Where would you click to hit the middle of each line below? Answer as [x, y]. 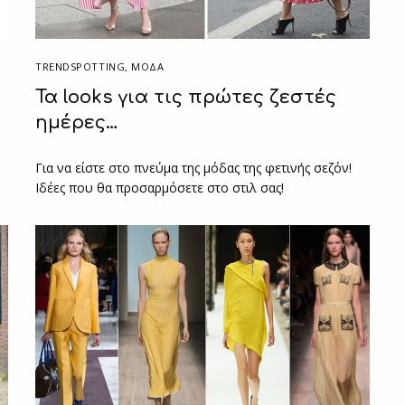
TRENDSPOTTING [80, 66]
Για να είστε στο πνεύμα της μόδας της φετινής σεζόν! [194, 167]
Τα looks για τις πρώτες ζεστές [186, 97]
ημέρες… [77, 122]
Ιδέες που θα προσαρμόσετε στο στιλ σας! [160, 187]
